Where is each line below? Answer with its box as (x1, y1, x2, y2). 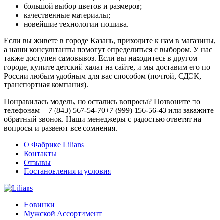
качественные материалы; (24, 10, 110, 19)
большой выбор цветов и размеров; (24, 1, 142, 10)
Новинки (24, 200, 55, 209)
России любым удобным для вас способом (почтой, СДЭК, (4, 71, 201, 80)
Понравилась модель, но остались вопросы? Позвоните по (4, 97, 200, 106)
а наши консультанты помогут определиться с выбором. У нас (4, 45, 212, 54)
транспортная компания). (4, 80, 88, 89)
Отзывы (24, 158, 51, 166)
